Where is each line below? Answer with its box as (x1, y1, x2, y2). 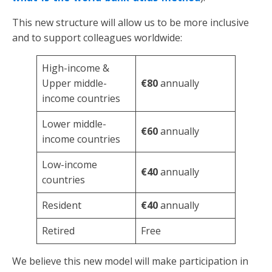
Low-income (42, 158, 97, 171)
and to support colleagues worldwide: (12, 31, 182, 44)
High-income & (42, 61, 109, 75)
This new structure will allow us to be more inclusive (12, 16, 249, 29)
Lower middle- (42, 117, 106, 131)
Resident (42, 199, 81, 212)
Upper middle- (42, 76, 107, 90)
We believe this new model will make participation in (12, 254, 248, 268)
